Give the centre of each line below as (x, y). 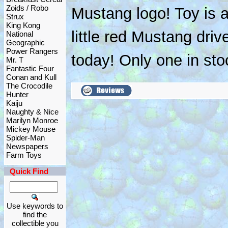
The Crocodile (29, 86)
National (20, 34)
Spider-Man (25, 138)
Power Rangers (32, 51)
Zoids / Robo (27, 8)
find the (35, 215)
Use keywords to (35, 206)
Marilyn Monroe (32, 120)
